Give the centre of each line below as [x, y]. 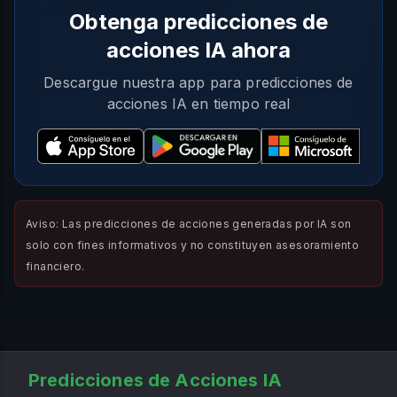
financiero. [55, 266]
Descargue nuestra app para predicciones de [198, 82]
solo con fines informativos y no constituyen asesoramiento [193, 245]
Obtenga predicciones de [198, 22]
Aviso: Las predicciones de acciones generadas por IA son [189, 224]
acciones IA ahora [198, 50]
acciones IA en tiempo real [198, 104]
